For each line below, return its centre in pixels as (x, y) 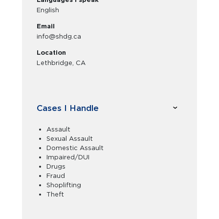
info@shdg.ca (59, 36)
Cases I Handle (68, 108)
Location (51, 53)
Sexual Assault (70, 139)
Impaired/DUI (68, 157)
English (48, 10)
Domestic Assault (75, 148)
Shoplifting (64, 185)
